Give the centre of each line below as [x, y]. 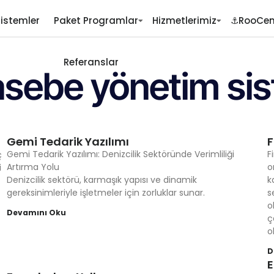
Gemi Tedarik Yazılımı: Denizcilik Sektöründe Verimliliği [120, 154]
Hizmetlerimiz [184, 20]
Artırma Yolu [33, 167]
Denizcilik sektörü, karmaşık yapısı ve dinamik [102, 180]
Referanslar [91, 62]
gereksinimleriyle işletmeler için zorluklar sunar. [106, 193]
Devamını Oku [36, 213]
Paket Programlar [96, 20]
